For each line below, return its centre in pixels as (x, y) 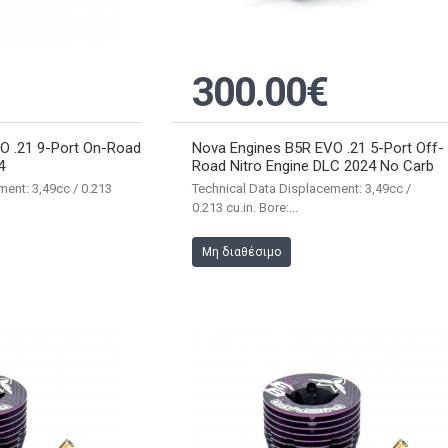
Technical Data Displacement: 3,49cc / (302, 188)
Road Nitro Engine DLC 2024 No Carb (313, 165)
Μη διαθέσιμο (242, 251)
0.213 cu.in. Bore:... (245, 207)
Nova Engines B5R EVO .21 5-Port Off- (318, 147)
